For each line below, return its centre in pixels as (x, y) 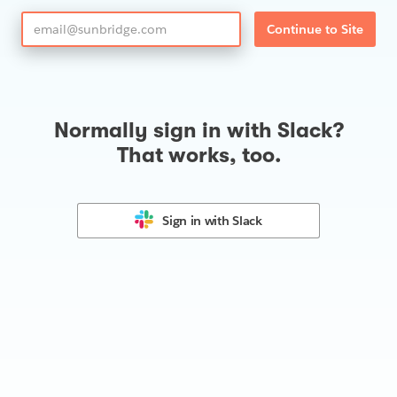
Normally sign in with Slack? (198, 130)
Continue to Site (315, 29)
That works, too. (198, 155)
